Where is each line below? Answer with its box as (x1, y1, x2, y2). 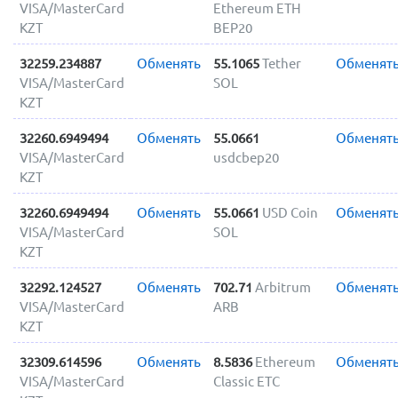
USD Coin (261, 204, 318, 220)
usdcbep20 (212, 149, 279, 165)
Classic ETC (212, 373, 280, 389)
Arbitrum (254, 279, 311, 295)
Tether (261, 55, 301, 71)
